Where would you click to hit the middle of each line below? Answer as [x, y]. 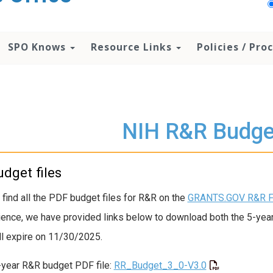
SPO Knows [38, 47]
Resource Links [133, 47]
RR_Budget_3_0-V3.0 [160, 265]
